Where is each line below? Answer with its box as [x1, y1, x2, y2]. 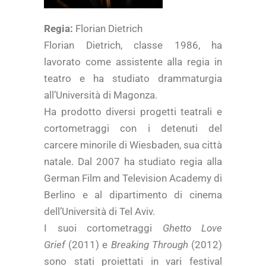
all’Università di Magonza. [44, 89, 157, 101]
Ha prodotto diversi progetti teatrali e [44, 106, 222, 118]
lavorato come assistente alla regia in [44, 56, 222, 68]
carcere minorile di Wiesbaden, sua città [44, 139, 222, 151]
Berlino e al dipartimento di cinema [44, 189, 222, 201]
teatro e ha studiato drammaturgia [44, 72, 222, 84]
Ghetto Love [162, 222, 222, 234]
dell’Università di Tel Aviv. [44, 205, 155, 217]
